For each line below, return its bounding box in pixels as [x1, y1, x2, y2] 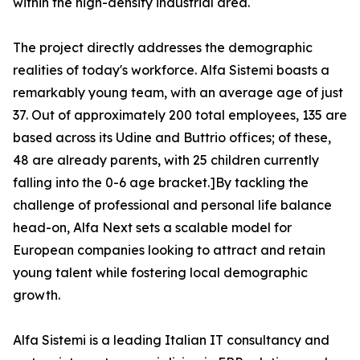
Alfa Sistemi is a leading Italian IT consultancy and [13, 332, 329, 349]
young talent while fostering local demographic [13, 264, 308, 281]
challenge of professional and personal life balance [13, 197, 332, 214]
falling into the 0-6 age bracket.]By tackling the [13, 174, 309, 191]
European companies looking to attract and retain [13, 242, 325, 259]
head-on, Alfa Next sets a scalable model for [13, 219, 292, 236]
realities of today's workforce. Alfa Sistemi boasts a [13, 62, 329, 79]
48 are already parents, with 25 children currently [13, 152, 319, 169]
